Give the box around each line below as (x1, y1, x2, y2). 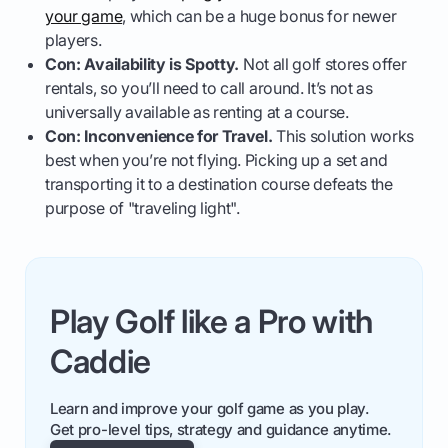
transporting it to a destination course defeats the (45, 174, 393, 195)
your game (45, 6, 123, 27)
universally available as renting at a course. (45, 102, 349, 123)
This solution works (272, 126, 415, 147)
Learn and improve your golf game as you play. (50, 399, 369, 419)
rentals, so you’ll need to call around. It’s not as (45, 78, 373, 99)
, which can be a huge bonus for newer (122, 6, 397, 27)
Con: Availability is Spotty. (45, 54, 240, 75)
